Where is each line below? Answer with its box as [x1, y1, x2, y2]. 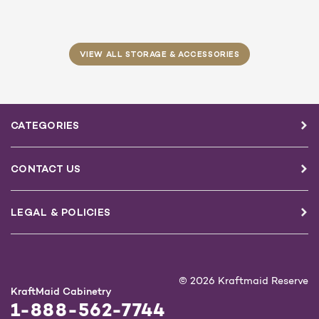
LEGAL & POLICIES [11, 205, 110, 219]
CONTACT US [11, 162, 81, 175]
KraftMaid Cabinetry [11, 284, 112, 298]
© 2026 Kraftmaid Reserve [179, 273, 308, 287]
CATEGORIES [11, 118, 80, 132]
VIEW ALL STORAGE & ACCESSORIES [79, 49, 240, 60]
